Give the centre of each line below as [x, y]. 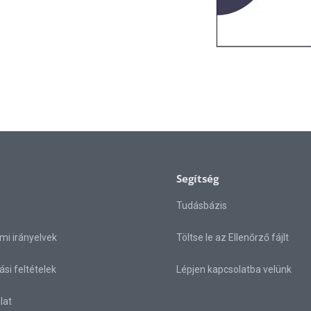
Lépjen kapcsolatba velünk [234, 270]
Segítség [197, 179]
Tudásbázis [202, 206]
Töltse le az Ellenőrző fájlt [233, 238]
